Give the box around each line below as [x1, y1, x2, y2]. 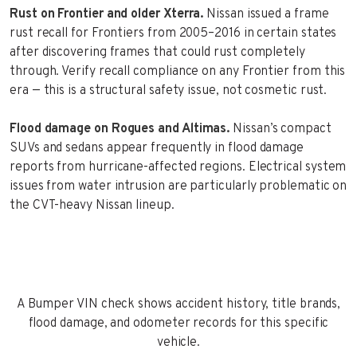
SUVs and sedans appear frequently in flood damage [10, 139, 304, 156]
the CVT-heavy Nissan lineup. [10, 197, 175, 214]
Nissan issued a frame [203, 6, 329, 22]
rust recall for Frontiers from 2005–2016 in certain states [10, 25, 337, 41]
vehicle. [156, 334, 201, 351]
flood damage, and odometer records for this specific [28, 315, 329, 331]
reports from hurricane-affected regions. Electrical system [10, 159, 347, 175]
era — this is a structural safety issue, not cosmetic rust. [10, 82, 328, 99]
